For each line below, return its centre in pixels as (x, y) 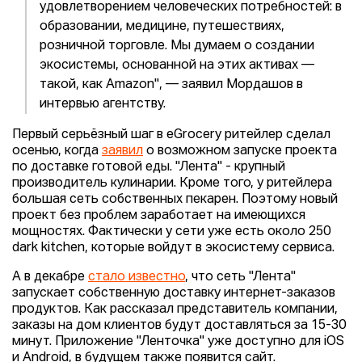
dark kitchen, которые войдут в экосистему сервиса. (173, 248)
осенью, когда (57, 151)
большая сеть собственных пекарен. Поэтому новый (175, 200)
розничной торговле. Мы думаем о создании (177, 46)
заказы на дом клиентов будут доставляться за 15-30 (179, 326)
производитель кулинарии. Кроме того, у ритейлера (172, 183)
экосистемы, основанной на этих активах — (177, 65)
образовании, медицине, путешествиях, (162, 27)
